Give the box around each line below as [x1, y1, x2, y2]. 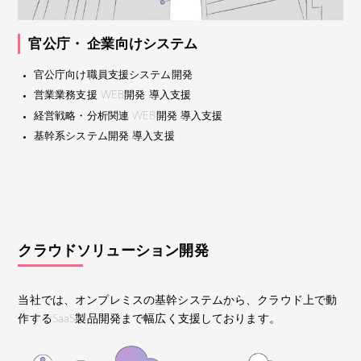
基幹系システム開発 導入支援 [33, 131, 175, 143]
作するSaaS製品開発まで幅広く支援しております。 [18, 313, 280, 326]
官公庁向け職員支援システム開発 [33, 69, 193, 81]
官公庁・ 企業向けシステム [28, 36, 198, 51]
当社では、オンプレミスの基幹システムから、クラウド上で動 [18, 295, 338, 307]
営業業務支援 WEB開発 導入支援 [33, 90, 192, 102]
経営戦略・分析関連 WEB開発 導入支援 [33, 110, 223, 122]
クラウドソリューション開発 [18, 244, 209, 259]
